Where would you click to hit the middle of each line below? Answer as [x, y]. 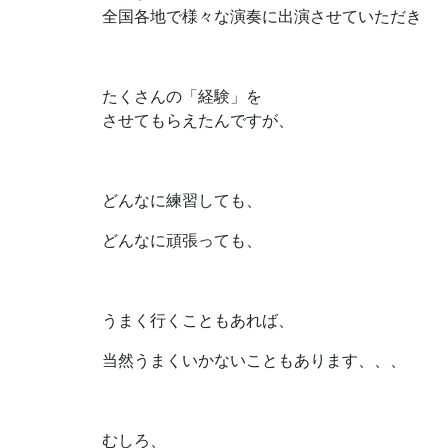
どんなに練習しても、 [182, 199]
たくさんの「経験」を [182, 95]
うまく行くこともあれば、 [198, 319]
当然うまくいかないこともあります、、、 [254, 359]
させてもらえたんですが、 [198, 119]
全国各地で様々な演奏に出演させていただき [262, 15]
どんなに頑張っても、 [182, 239]
